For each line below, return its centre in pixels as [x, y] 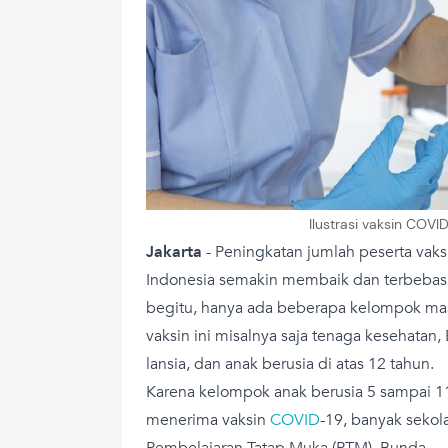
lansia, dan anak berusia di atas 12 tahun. [290, 363]
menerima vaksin [208, 419]
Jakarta [174, 251]
